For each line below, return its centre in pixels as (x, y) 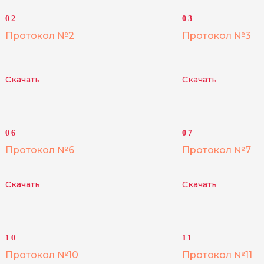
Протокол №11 (217, 255)
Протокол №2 (40, 36)
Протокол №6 (40, 150)
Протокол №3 (217, 36)
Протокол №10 (42, 255)
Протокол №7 (217, 150)
